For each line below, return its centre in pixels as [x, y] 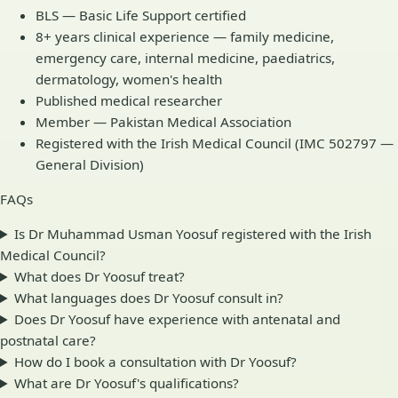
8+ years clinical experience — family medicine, [185, 36]
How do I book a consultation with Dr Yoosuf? [156, 361]
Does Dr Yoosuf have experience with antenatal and [178, 318]
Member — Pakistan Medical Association [163, 121]
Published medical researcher [129, 100]
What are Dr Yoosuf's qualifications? [127, 382]
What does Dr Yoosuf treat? [100, 276]
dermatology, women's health [129, 79]
